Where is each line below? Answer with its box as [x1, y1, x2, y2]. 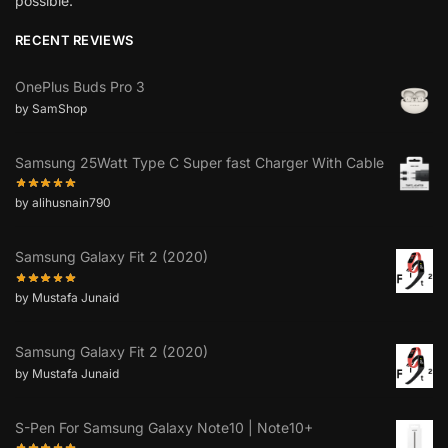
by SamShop [15, 101, 87, 117]
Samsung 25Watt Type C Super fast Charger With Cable [15, 154, 384, 172]
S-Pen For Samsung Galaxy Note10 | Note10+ [15, 418, 313, 436]
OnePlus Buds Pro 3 [15, 78, 145, 96]
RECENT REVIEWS [15, 31, 134, 48]
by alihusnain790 [15, 195, 111, 211]
